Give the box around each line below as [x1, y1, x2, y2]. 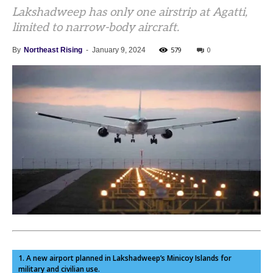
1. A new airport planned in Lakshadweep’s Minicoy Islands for [18, 252, 232, 263]
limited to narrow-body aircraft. [12, 21, 179, 35]
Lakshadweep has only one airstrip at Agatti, [12, 5, 247, 19]
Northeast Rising [24, 46, 82, 54]
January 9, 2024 [92, 46, 146, 54]
